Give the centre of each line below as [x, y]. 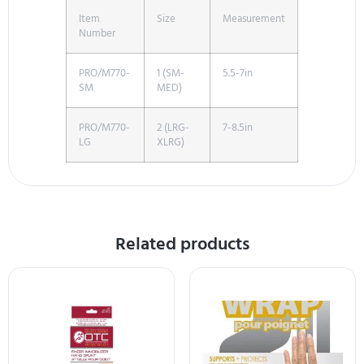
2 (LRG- [173, 128]
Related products [182, 244]
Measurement [254, 19]
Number [97, 34]
